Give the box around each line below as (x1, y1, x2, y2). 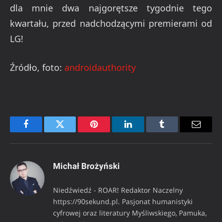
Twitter (59, 127, 85, 136)
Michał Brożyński (53, 161, 120, 171)
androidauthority (64, 61, 136, 74)
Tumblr (161, 127, 188, 136)
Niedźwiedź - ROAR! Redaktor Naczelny (53, 185, 183, 195)
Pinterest (93, 127, 125, 136)
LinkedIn (127, 127, 160, 136)
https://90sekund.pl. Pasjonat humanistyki (53, 197, 193, 207)
